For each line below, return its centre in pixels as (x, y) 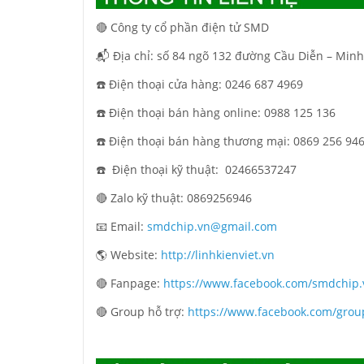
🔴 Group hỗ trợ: (142, 312)
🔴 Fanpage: (130, 284)
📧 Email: (121, 227)
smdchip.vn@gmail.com (212, 227)
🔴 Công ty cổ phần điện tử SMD (182, 28)
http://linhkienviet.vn (218, 255)
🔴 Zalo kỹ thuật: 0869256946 (174, 198)
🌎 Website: (128, 255)
